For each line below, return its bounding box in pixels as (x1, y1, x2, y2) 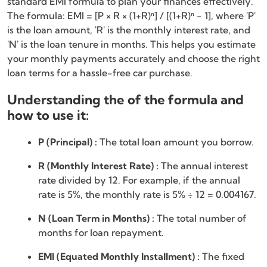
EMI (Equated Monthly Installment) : (38, 250, 200, 263)
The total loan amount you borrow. (100, 136, 256, 148)
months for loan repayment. (38, 226, 166, 239)
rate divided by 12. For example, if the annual (38, 174, 240, 187)
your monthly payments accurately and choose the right (7, 52, 260, 65)
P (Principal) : (38, 136, 100, 148)
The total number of (157, 212, 247, 225)
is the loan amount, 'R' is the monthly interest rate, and (7, 24, 250, 36)
